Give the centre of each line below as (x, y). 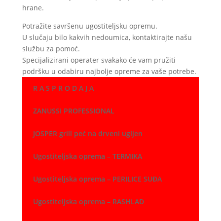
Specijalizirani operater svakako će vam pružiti (99, 60)
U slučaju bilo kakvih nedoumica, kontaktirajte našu (107, 37)
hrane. (33, 8)
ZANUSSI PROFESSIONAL (74, 111)
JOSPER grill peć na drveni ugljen (88, 134)
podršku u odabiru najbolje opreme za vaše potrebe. (109, 72)
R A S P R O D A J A (63, 88)
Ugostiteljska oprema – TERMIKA (87, 156)
